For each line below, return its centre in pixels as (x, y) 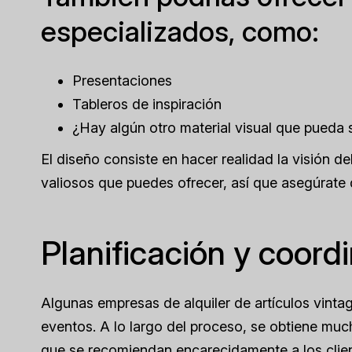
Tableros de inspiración (147, 104)
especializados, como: (183, 31)
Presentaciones (122, 81)
